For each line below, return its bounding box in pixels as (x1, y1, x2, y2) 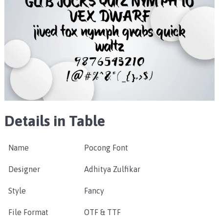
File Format (8, 208, 48, 217)
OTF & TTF (84, 208, 121, 217)
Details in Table (4, 112, 105, 130)
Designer (8, 165, 40, 174)
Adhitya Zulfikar (84, 165, 140, 174)
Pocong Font (84, 143, 128, 153)
